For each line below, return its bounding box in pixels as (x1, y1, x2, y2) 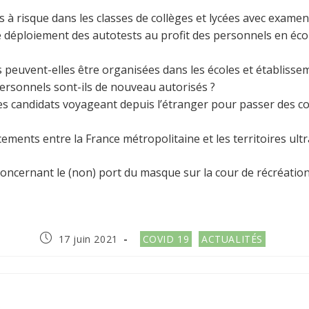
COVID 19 (142, 232, 190, 246)
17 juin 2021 (58, 232, 118, 246)
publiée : (39, 244, 80, 257)
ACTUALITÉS (201, 232, 263, 246)
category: (132, 244, 178, 257)
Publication (39, 231, 93, 244)
